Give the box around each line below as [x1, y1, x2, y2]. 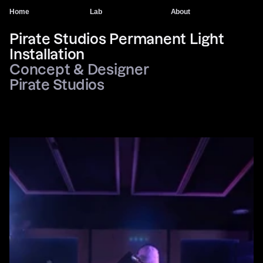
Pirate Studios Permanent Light [9, 31, 224, 47]
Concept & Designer [9, 62, 149, 77]
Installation [9, 46, 85, 62]
